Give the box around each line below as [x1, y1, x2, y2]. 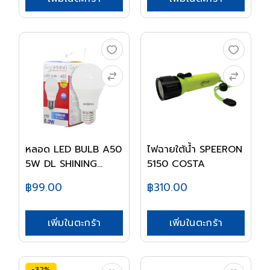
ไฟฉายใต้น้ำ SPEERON [147, 142, 242, 157]
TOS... [25, 171, 50, 186]
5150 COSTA [147, 157, 205, 171]
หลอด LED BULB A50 [25, 142, 122, 157]
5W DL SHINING [25, 157, 97, 171]
